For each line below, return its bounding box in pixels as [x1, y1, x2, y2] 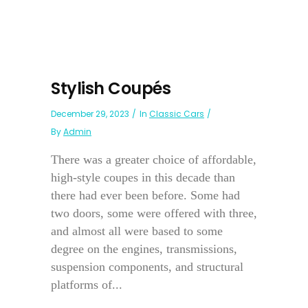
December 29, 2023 [51, 108, 129, 120]
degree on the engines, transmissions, [51, 242, 237, 256]
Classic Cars [149, 108, 204, 120]
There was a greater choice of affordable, [51, 153, 256, 166]
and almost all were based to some [51, 224, 223, 238]
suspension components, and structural [51, 260, 243, 274]
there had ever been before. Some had [51, 188, 240, 202]
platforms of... [51, 278, 122, 291]
